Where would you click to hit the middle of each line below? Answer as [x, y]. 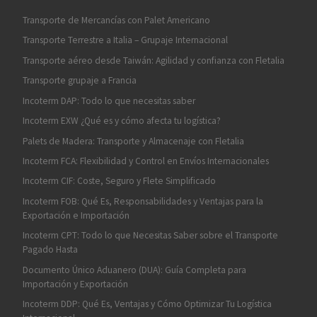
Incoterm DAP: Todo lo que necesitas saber [109, 100]
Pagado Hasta [50, 250]
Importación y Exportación [75, 284]
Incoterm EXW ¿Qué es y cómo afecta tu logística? [121, 121]
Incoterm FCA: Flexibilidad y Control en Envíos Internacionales [145, 161]
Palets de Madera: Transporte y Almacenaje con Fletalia [133, 141]
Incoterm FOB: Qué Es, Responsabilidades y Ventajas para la [143, 201]
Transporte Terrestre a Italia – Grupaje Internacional [125, 40]
